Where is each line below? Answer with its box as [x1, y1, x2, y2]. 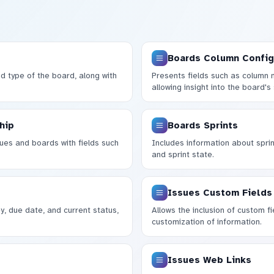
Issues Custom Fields [167, 187, 272, 198]
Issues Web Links [167, 254, 251, 265]
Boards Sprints [167, 119, 238, 131]
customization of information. [151, 217, 262, 227]
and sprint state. [151, 149, 214, 160]
